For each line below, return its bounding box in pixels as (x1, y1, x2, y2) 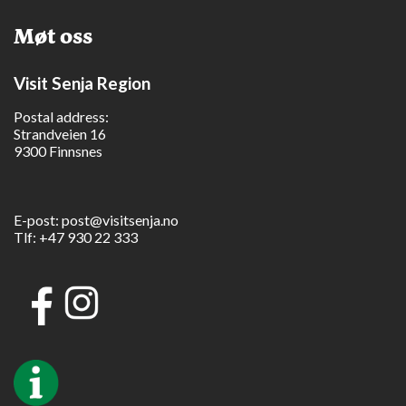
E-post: (14, 210, 62, 228)
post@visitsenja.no (62, 210, 179, 228)
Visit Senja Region (14, 72, 150, 93)
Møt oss (14, 20, 92, 52)
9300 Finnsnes (14, 141, 102, 159)
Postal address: (14, 107, 109, 125)
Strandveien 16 (14, 124, 106, 142)
